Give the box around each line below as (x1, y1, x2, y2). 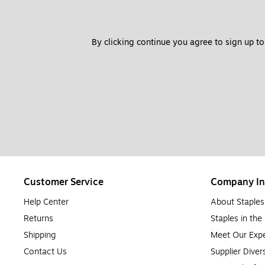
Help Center (24, 196, 69, 209)
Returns (24, 212, 53, 225)
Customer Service (24, 175, 104, 190)
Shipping (24, 229, 56, 242)
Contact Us (24, 245, 67, 258)
